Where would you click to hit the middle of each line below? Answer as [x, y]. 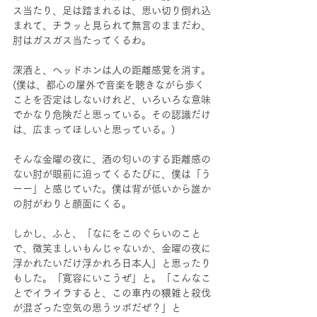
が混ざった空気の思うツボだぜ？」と [97, 308]
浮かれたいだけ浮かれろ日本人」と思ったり [112, 263]
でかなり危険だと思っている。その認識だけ [112, 115]
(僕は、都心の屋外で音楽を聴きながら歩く [109, 85]
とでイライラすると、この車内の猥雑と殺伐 [112, 293]
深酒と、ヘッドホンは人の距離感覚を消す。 [112, 70]
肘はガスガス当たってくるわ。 [82, 40]
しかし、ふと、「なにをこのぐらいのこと [107, 234]
